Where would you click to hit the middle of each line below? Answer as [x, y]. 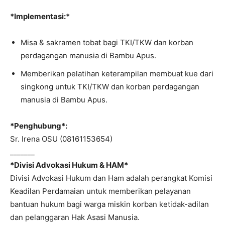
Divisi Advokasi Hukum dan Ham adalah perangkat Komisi [111, 178]
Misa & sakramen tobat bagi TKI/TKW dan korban [107, 42]
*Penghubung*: [39, 126]
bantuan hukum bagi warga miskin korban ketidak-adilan [109, 204]
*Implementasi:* [40, 16]
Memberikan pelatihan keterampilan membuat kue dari [117, 74]
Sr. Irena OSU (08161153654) [61, 139]
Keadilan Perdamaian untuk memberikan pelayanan [100, 191]
